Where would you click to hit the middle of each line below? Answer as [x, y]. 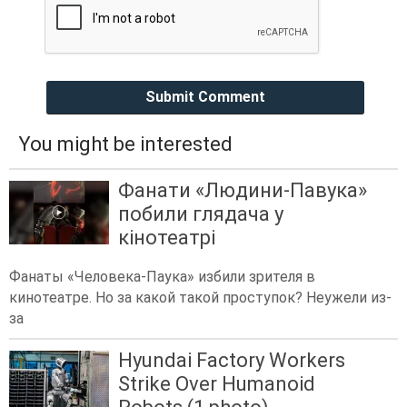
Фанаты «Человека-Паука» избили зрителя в [162, 277]
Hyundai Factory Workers [232, 361]
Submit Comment [205, 97]
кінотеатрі [167, 238]
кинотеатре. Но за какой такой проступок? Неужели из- [200, 298]
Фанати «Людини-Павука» [243, 191]
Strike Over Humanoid [217, 384]
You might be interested [125, 144]
